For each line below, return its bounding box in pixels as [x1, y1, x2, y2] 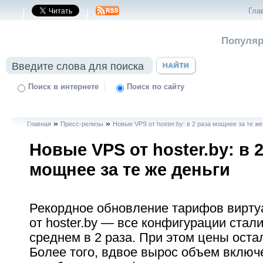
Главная [27, 120, 52, 127]
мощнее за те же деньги [29, 160, 230, 179]
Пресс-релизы [60, 120, 104, 127]
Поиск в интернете [28, 83, 99, 91]
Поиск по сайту [127, 83, 185, 91]
